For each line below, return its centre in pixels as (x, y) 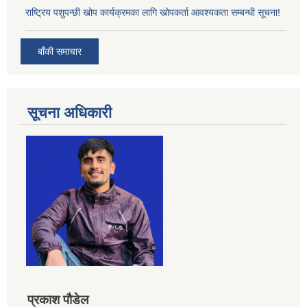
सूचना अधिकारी (70, 112)
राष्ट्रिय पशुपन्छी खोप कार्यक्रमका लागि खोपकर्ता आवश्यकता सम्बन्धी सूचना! (153, 13)
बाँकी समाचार (60, 51)
